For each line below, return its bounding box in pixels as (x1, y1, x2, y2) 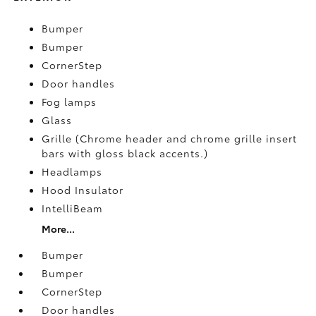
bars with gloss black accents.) (42, 145, 209, 160)
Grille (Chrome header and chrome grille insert (42, 130, 298, 145)
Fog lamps (42, 94, 97, 109)
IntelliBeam (42, 200, 104, 215)
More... (42, 221, 75, 236)
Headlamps (42, 164, 103, 178)
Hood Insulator (42, 182, 124, 197)
